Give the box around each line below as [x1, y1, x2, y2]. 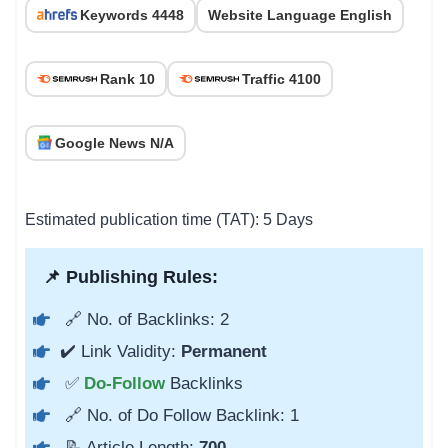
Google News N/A [55, 134, 174, 151]
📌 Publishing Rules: [33, 266, 218, 287]
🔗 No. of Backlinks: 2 [60, 309, 229, 329]
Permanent [176, 341, 267, 361]
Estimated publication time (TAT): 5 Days [25, 210, 313, 228]
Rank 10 [100, 70, 155, 87]
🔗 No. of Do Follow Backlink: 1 [60, 405, 299, 425]
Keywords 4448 [80, 6, 184, 23]
